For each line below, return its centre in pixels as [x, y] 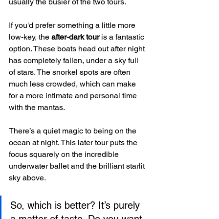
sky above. [27, 177]
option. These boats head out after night [78, 48]
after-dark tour [75, 37]
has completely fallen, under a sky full [75, 60]
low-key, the [30, 37]
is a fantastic [123, 37]
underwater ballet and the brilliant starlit [78, 166]
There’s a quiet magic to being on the [74, 131]
